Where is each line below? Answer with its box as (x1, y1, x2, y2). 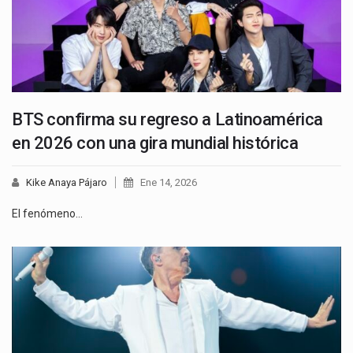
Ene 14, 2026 (140, 176, 197, 189)
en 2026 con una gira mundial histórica (12, 133, 299, 154)
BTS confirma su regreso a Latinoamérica (12, 110, 323, 130)
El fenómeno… (12, 207, 83, 221)
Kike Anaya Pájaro (26, 176, 107, 189)
